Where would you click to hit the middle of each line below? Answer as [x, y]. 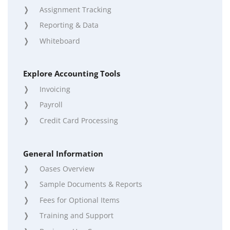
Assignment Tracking [75, 9]
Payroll [51, 105]
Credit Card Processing [79, 120]
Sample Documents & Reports [91, 184]
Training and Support [76, 216]
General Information [63, 153]
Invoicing [55, 89]
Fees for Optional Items [80, 200]
